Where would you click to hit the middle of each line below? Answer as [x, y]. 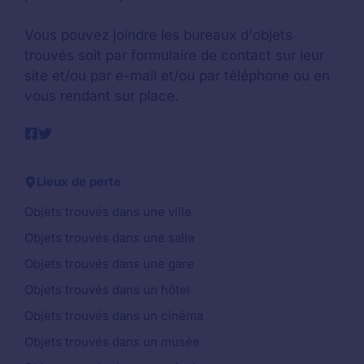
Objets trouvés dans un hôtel [107, 290]
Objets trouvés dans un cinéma [114, 316]
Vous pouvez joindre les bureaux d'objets [158, 35]
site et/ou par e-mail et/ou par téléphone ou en [177, 75]
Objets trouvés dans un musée [112, 342]
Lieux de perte [79, 182]
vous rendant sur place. [102, 95]
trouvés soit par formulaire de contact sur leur [174, 55]
